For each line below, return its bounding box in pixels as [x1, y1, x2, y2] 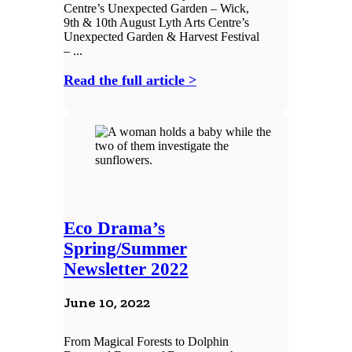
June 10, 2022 [63, 294, 150, 312]
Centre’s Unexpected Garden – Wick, [63, 2, 249, 15]
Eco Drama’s [63, 218, 165, 239]
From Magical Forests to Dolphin [63, 335, 229, 349]
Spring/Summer [63, 239, 187, 259]
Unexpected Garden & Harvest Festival [63, 30, 259, 43]
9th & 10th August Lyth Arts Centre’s [63, 16, 249, 29]
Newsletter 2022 [63, 259, 189, 280]
